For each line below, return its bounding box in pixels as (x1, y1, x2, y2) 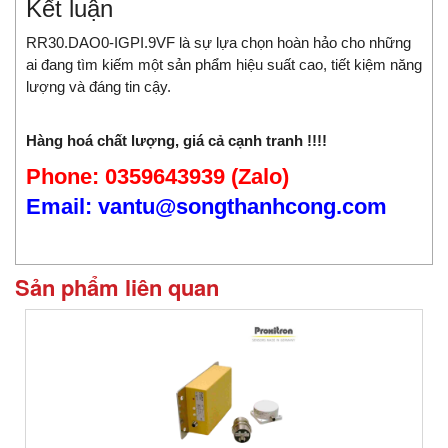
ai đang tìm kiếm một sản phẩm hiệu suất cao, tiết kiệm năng (26, 56, 422, 74)
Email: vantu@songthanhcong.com (26, 194, 387, 220)
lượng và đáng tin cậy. (26, 78, 171, 96)
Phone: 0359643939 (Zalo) (26, 164, 289, 190)
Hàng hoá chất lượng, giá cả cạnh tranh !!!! (26, 132, 327, 150)
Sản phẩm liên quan (15, 271, 219, 304)
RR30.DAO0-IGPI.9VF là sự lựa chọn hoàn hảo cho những (26, 34, 411, 52)
